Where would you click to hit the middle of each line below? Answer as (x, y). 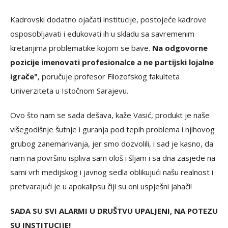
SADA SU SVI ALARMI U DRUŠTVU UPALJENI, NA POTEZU (114, 211)
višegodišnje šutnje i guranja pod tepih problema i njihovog (112, 129)
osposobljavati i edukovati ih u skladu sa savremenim (102, 34)
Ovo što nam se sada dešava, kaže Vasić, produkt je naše (110, 115)
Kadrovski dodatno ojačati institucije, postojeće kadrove (108, 19)
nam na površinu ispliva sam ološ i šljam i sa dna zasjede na (113, 158)
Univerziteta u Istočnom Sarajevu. (69, 91)
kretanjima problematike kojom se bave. (81, 48)
